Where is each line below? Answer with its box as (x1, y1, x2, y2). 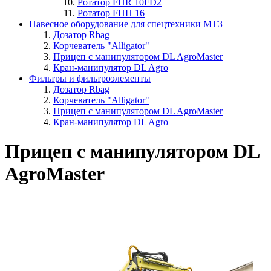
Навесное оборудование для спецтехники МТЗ (29, 19, 223, 29)
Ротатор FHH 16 (77, 8, 145, 18)
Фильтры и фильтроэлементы (29, 73, 151, 83)
